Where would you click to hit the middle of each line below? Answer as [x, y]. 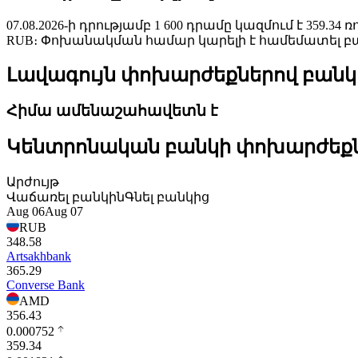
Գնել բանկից [167, 197]
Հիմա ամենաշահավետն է [112, 110]
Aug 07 [64, 211]
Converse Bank [46, 284]
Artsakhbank [39, 256]
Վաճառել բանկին [66, 197]
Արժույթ [33, 181]
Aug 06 [26, 211]
